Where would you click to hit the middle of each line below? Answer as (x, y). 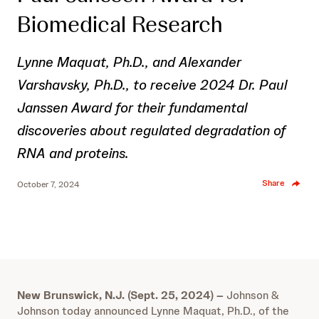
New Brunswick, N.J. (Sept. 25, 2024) (115, 295)
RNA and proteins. (73, 153)
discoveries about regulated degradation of (151, 130)
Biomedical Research (120, 24)
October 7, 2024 (48, 184)
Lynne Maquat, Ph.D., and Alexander (129, 62)
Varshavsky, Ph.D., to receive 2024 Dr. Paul (152, 85)
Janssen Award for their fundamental (132, 108)
